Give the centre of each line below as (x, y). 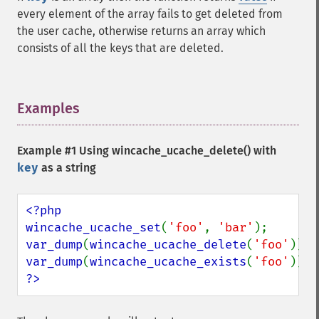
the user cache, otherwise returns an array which (141, 31)
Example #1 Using (64, 151)
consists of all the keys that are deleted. (120, 48)
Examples (48, 108)
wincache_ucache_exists (168, 262)
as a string (67, 168)
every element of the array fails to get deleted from (150, 14)
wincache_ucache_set (93, 228)
